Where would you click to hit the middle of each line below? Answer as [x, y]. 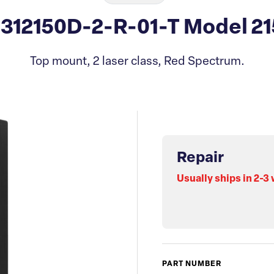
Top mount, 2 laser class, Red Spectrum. [137, 62]
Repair [200, 158]
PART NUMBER [192, 264]
